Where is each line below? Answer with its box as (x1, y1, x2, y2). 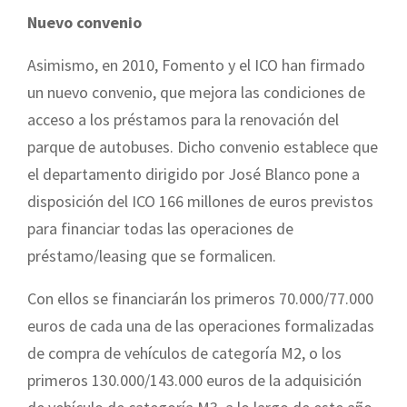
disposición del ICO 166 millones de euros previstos (27, 190, 373, 212)
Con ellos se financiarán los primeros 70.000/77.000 (27, 287, 373, 309)
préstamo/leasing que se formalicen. (27, 244, 276, 266)
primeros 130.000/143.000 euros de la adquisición (27, 369, 362, 391)
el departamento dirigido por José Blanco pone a (27, 163, 360, 184)
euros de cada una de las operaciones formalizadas (27, 314, 374, 336)
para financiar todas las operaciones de (27, 217, 293, 239)
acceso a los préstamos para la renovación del (27, 108, 339, 130)
